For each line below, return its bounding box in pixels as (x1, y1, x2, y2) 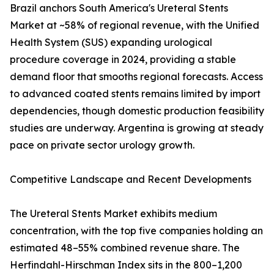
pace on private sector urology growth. (10, 139, 194, 152)
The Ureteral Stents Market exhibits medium (10, 207, 217, 220)
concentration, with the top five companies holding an (10, 224, 263, 237)
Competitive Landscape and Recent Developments (10, 173, 251, 186)
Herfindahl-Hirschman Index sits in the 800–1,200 (10, 259, 242, 272)
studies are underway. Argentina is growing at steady (10, 122, 264, 135)
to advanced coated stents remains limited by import (10, 87, 261, 100)
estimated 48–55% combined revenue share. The (10, 242, 240, 254)
